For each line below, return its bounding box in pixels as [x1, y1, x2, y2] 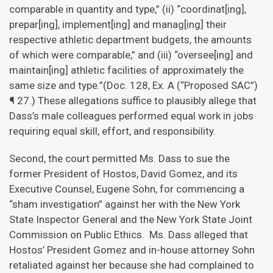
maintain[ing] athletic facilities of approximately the [9, 64, 244, 76]
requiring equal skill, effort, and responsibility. [9, 125, 216, 137]
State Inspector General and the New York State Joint [9, 213, 252, 225]
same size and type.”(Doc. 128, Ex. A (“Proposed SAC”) [9, 79, 258, 91]
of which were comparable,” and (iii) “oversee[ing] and [9, 49, 253, 61]
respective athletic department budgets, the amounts [9, 34, 252, 46]
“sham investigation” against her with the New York [9, 198, 240, 210]
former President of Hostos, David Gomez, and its [9, 168, 238, 180]
